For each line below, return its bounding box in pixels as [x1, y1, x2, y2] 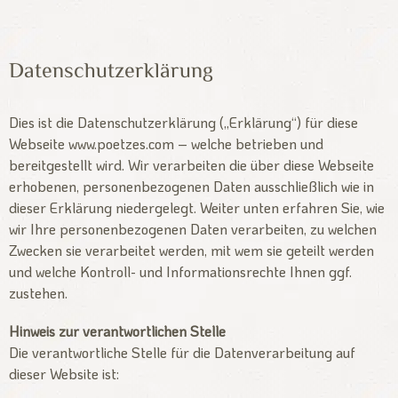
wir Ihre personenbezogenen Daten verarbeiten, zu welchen [9, 219, 377, 238]
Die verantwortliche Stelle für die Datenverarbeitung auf [9, 343, 355, 362]
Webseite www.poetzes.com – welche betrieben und [9, 134, 323, 153]
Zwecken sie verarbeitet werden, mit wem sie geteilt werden [9, 241, 374, 259]
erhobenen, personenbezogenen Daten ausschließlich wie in [9, 177, 374, 195]
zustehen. [9, 283, 68, 302]
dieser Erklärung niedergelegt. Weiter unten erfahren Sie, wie [9, 198, 385, 217]
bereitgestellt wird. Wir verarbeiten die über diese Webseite [9, 155, 374, 174]
